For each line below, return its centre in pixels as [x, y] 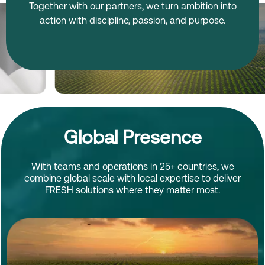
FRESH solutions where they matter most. [132, 190]
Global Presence [132, 137]
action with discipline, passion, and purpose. [132, 20]
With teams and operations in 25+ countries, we [132, 167]
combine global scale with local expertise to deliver [132, 178]
